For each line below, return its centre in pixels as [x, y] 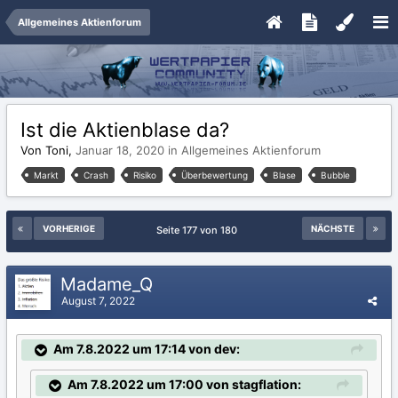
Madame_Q [109, 284]
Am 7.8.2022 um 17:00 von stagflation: [184, 384]
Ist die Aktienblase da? [125, 130]
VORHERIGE [69, 228]
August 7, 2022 [98, 300]
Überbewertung [215, 175]
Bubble [335, 175]
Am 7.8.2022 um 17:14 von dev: [147, 348]
